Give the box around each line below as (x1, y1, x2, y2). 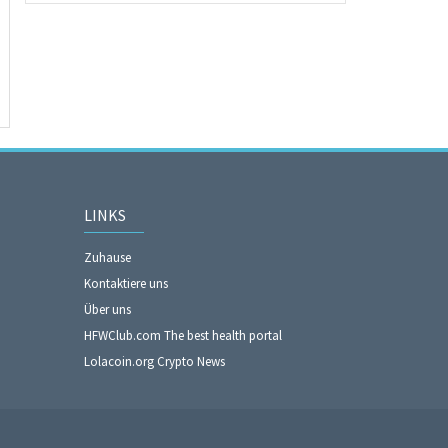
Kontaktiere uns (83, 274, 168, 292)
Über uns (83, 300, 131, 318)
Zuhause (83, 248, 131, 266)
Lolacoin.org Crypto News (83, 352, 225, 370)
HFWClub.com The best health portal (83, 326, 282, 344)
